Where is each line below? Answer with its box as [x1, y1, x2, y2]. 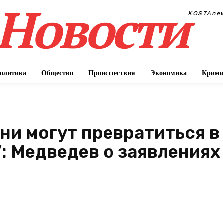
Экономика [150, 69, 187, 77]
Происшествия [88, 69, 135, 77]
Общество [41, 69, 73, 77]
